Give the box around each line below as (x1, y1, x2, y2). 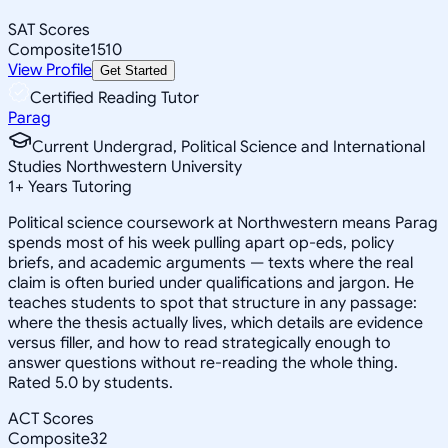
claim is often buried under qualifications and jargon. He (8, 272, 414, 293)
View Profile (8, 59, 92, 80)
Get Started (100, 62, 167, 78)
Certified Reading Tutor (30, 87, 199, 108)
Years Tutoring (24, 176, 132, 197)
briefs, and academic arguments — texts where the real (8, 252, 413, 273)
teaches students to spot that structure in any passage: (8, 292, 417, 313)
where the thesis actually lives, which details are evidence (8, 312, 423, 333)
